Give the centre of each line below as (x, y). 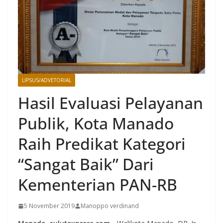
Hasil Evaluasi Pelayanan (111, 103)
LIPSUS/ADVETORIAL (47, 80)
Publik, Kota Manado (96, 123)
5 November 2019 (49, 206)
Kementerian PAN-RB (98, 185)
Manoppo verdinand (110, 206)
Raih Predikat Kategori (102, 144)
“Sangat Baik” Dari (86, 164)
